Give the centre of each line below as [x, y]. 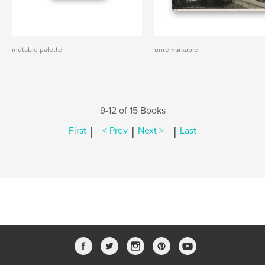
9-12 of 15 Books [132, 111]
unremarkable [177, 50]
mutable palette [37, 50]
